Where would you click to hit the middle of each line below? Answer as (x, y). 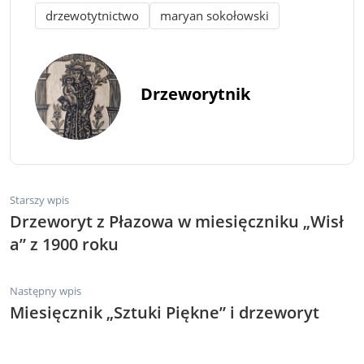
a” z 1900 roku (64, 244)
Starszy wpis (39, 199)
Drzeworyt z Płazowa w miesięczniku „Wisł (177, 221)
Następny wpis (45, 290)
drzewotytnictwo (92, 15)
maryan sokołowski (214, 15)
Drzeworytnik (195, 94)
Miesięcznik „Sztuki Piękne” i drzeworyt (165, 312)
